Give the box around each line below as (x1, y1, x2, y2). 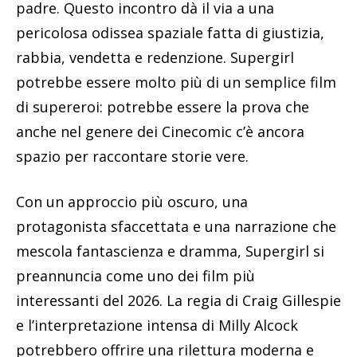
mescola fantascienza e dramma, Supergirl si (16, 241, 324, 261)
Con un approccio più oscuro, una (16, 192, 248, 212)
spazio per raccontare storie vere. (16, 147, 249, 167)
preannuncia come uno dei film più (16, 266, 255, 286)
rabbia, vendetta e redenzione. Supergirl (16, 48, 294, 68)
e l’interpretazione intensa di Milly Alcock (16, 316, 298, 335)
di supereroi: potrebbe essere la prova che (16, 97, 309, 117)
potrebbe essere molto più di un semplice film (16, 73, 336, 92)
